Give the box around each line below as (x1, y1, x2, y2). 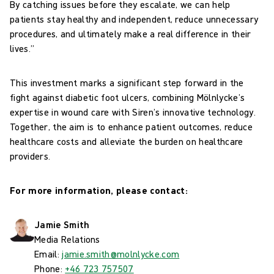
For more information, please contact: (10, 183, 188, 196)
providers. (10, 149, 51, 162)
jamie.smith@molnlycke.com (62, 247, 180, 260)
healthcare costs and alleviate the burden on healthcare (10, 135, 243, 147)
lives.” (10, 42, 35, 54)
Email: (34, 247, 59, 260)
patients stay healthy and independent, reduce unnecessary (10, 12, 259, 25)
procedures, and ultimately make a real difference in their (10, 27, 251, 40)
